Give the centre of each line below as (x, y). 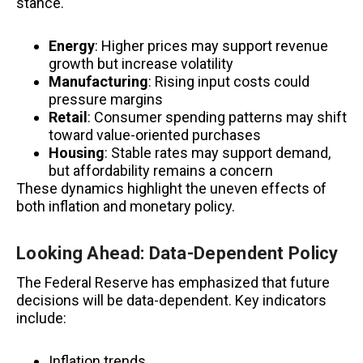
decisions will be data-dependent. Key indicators (171, 300)
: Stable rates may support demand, (218, 153)
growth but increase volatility (141, 64)
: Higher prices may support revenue (211, 46)
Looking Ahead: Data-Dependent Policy (177, 253)
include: (41, 318)
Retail (68, 117)
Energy (72, 46)
